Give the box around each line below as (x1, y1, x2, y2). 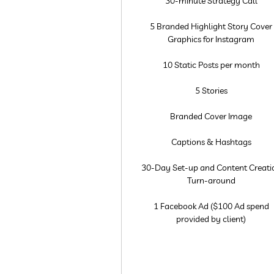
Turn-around (187, 175, 235, 186)
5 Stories (194, 85, 228, 96)
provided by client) (176, 213, 246, 224)
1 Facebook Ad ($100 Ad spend (153, 201, 269, 212)
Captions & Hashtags (171, 136, 251, 147)
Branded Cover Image (170, 111, 253, 122)
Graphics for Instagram (168, 34, 255, 45)
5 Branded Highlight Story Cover (150, 21, 273, 32)
